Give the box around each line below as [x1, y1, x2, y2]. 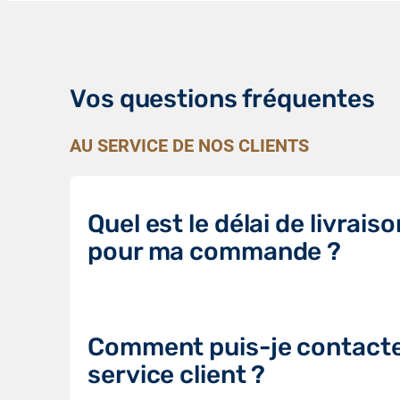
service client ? [87, 359, 266, 389]
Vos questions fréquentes [70, 83, 375, 113]
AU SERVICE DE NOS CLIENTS [70, 134, 309, 156]
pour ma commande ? [87, 236, 342, 266]
